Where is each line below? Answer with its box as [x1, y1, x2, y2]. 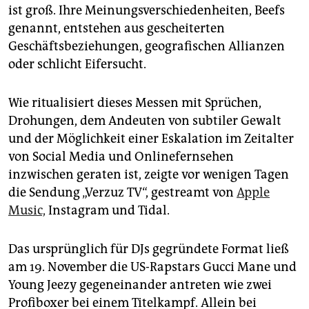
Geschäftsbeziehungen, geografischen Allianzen [8, 38, 285, 54]
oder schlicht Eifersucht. [8, 56, 146, 72]
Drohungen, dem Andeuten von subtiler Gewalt [8, 112, 281, 128]
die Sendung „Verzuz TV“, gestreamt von [8, 184, 237, 200]
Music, [8, 202, 46, 218]
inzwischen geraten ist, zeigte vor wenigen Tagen [8, 166, 289, 182]
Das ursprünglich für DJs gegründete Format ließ [8, 241, 289, 257]
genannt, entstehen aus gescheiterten [8, 20, 225, 36]
